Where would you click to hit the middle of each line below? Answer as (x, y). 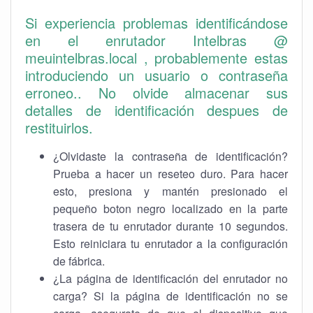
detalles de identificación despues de (156, 110)
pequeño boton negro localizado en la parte (170, 209)
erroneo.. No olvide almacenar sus (156, 93)
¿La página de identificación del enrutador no (170, 278)
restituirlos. (59, 128)
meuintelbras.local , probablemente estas (156, 58)
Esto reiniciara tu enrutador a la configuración (170, 243)
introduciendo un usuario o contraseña (156, 75)
